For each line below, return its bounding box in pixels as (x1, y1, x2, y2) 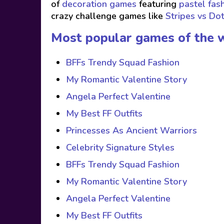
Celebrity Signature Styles (66, 141, 174, 153)
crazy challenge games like (51, 10, 163, 22)
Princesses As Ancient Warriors (66, 124, 197, 136)
